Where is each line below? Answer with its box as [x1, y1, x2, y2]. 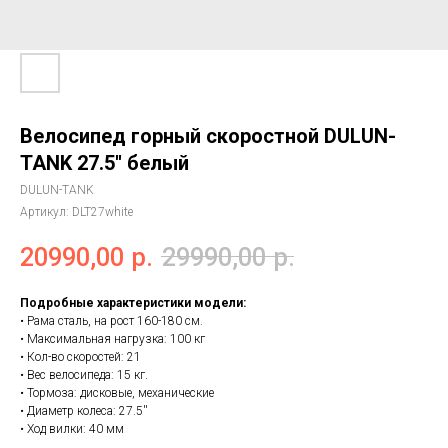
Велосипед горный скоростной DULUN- [20, 124, 396, 148]
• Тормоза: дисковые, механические [20, 385, 214, 400]
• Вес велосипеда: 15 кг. [20, 367, 148, 382]
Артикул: [20, 205, 72, 219]
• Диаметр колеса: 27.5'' [20, 403, 148, 418]
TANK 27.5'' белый [20, 151, 189, 175]
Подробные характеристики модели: [20, 295, 246, 310]
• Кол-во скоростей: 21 [20, 349, 141, 364]
